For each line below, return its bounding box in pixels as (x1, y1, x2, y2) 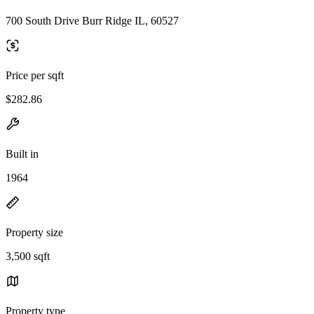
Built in (6, 147, 39, 160)
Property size (6, 226, 63, 238)
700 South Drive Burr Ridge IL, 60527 (6, 14, 179, 27)
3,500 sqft (6, 250, 50, 262)
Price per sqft (6, 69, 64, 81)
